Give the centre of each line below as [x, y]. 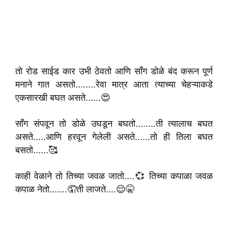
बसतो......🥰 [36, 150]
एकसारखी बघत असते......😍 [63, 98]
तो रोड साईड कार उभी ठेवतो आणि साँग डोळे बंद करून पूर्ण [114, 71]
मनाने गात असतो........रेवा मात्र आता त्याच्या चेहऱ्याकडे [114, 84]
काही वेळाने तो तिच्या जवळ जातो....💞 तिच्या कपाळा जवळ [114, 176]
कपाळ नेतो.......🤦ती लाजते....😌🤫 [75, 189]
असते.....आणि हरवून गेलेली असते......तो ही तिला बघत [114, 137]
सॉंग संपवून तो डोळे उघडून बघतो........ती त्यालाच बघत [114, 124]
